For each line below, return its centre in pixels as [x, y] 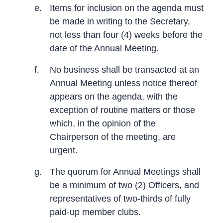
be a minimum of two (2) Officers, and [124, 185]
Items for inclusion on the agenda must [127, 8]
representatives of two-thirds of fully [120, 198]
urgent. [64, 150]
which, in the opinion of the [103, 123]
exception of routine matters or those [122, 110]
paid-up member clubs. [95, 212]
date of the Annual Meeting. [104, 48]
